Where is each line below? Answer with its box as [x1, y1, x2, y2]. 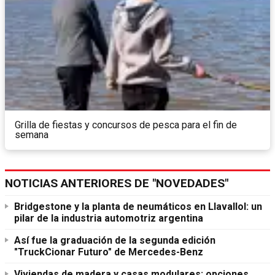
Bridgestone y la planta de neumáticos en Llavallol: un [14, 200, 262, 212]
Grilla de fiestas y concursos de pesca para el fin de [15, 118, 237, 131]
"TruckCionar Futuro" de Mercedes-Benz [14, 246, 203, 258]
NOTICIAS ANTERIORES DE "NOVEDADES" [5, 176, 228, 190]
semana [15, 128, 48, 141]
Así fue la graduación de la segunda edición [14, 234, 215, 246]
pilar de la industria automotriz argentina [14, 212, 203, 224]
